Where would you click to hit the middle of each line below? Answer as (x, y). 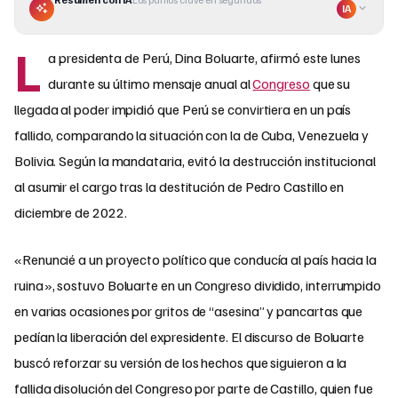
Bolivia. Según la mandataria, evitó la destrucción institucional (195, 161)
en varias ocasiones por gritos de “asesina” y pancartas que (189, 311)
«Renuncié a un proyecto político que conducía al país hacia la (196, 260)
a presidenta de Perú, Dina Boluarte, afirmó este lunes (204, 58)
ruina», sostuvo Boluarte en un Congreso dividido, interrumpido (198, 286)
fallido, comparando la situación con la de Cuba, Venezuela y (192, 135)
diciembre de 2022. (71, 213)
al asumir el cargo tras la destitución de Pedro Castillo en (179, 187)
